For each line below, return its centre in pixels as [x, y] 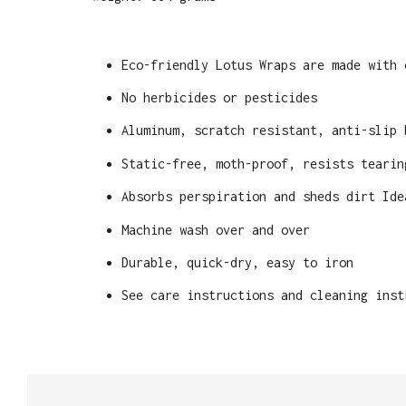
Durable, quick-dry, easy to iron [237, 262]
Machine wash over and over [216, 229]
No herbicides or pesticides [219, 98]
